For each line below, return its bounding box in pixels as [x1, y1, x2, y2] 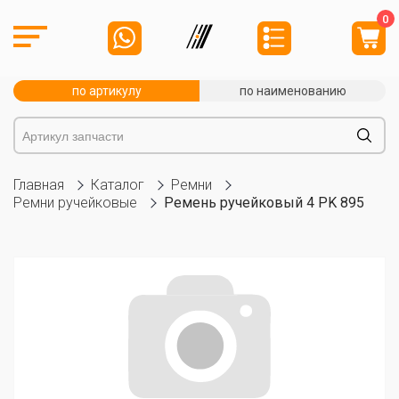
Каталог [91, 176, 144, 193]
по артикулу [71, 84, 142, 98]
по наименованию [239, 84, 346, 98]
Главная [13, 176, 64, 193]
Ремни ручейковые [13, 194, 137, 211]
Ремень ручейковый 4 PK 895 [164, 194, 364, 211]
